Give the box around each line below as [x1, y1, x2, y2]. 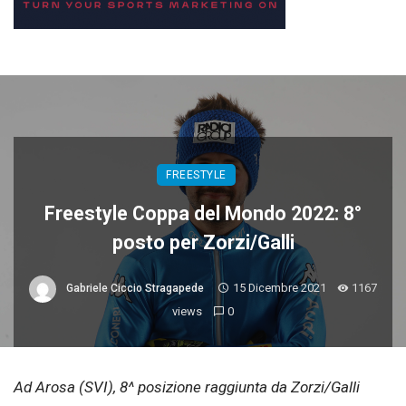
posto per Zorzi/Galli [111, 230, 295, 254]
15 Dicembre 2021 [232, 281, 326, 295]
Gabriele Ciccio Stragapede [65, 282, 204, 295]
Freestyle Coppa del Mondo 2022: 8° [44, 201, 362, 225]
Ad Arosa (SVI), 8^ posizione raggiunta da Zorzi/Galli [14, 377, 360, 396]
